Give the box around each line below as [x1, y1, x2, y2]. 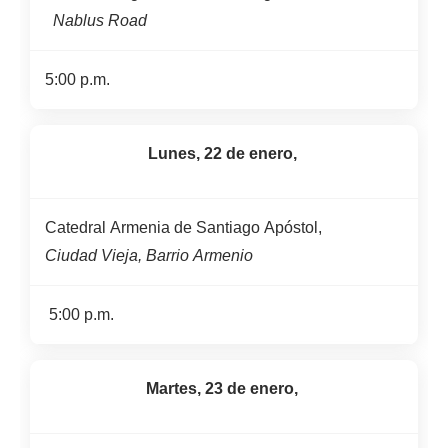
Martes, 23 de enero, [146, 371, 302, 406]
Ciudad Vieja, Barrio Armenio [45, 238, 253, 273]
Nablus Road [49, 3, 147, 38]
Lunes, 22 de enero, [147, 136, 301, 171]
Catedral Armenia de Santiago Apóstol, [45, 210, 322, 245]
